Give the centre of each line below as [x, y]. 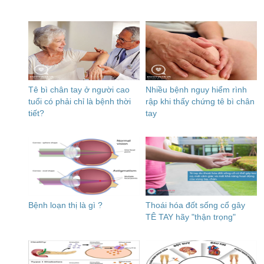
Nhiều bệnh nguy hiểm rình [197, 90]
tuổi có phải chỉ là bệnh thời [80, 101]
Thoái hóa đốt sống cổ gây [196, 205]
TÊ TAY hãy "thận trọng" [191, 217]
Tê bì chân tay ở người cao [79, 90]
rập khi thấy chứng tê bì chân [200, 101]
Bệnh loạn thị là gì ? [65, 205]
